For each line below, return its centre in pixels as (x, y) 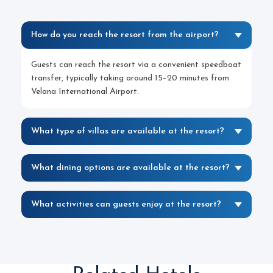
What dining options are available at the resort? (130, 168)
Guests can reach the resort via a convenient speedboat (136, 65)
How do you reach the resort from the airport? (125, 35)
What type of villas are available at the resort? (128, 131)
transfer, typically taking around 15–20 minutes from (130, 78)
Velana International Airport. (85, 92)
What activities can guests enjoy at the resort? (126, 204)
